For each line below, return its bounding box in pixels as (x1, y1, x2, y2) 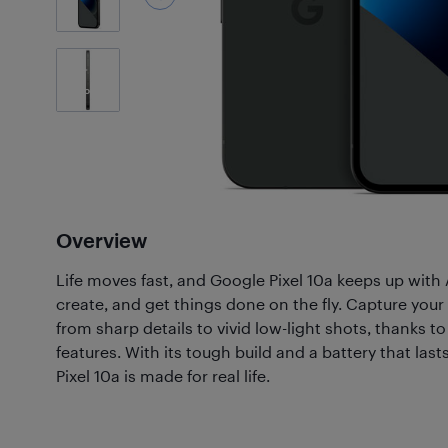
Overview (56, 228, 147, 252)
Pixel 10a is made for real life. (56, 366, 270, 385)
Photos (71, 84, 105, 96)
